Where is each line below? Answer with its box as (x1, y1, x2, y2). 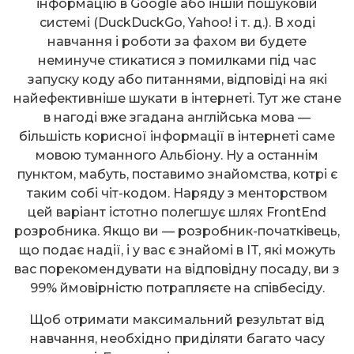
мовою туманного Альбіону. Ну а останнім (36, 147, 318, 163)
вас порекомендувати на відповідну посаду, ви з (14, 261, 340, 277)
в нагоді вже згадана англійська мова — (43, 109, 311, 125)
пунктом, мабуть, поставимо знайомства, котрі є (17, 166, 337, 182)
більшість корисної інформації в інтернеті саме (19, 128, 335, 144)
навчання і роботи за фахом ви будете (47, 33, 307, 49)
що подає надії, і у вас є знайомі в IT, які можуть (18, 242, 336, 258)
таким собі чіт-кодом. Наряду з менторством (26, 185, 328, 201)
